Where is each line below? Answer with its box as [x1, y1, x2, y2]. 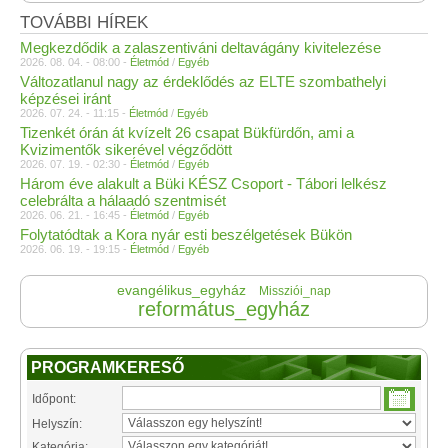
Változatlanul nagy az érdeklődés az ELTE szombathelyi [20, 72, 386, 90]
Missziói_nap [259, 283, 331, 298]
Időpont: [32, 391, 76, 406]
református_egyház [138, 297, 310, 320]
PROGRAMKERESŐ [31, 358, 184, 376]
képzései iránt [20, 89, 111, 107]
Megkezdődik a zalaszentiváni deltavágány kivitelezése [20, 38, 381, 56]
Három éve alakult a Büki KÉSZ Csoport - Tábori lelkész [20, 174, 387, 192]
